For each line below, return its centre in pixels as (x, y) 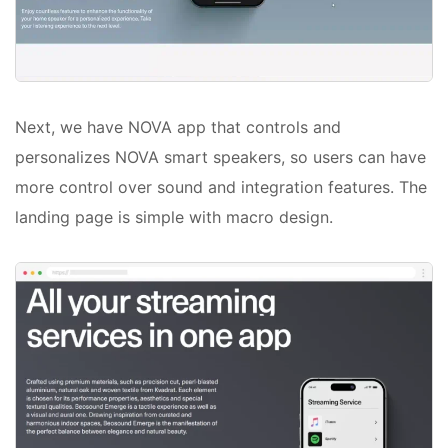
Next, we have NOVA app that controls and (178, 127)
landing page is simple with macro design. (174, 217)
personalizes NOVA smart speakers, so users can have (220, 157)
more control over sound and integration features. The (221, 187)
